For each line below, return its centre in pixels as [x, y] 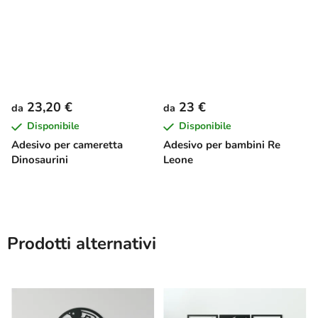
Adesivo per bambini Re [222, 144]
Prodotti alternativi [82, 243]
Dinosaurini [40, 159]
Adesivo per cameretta [67, 144]
